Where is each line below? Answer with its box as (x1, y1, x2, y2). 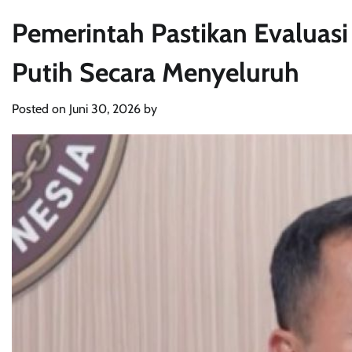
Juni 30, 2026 (69, 101, 141, 117)
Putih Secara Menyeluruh (12, 56, 299, 89)
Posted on (12, 101, 69, 117)
